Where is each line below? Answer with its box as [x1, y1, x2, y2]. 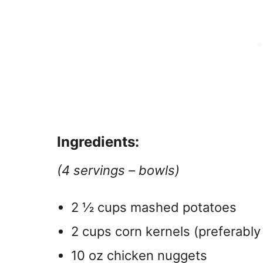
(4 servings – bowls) [57, 162, 180, 178]
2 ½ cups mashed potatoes [71, 199, 237, 215]
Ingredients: [57, 133, 139, 150]
